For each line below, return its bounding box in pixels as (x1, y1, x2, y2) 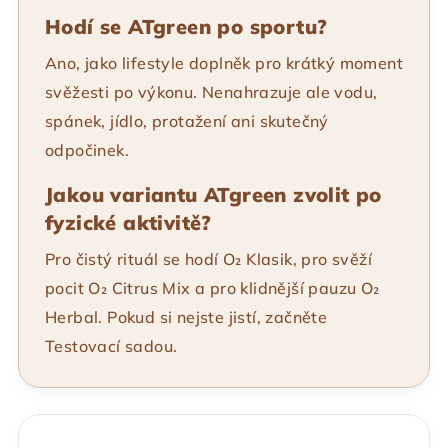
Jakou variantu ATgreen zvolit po (45, 182, 382, 208)
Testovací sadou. (45, 336, 178, 357)
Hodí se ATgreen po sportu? (45, 14, 328, 40)
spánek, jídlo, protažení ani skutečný (45, 111, 329, 132)
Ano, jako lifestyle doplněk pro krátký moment (45, 53, 403, 74)
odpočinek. (45, 140, 130, 161)
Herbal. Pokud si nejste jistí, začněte (45, 307, 328, 328)
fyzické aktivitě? (45, 210, 212, 236)
